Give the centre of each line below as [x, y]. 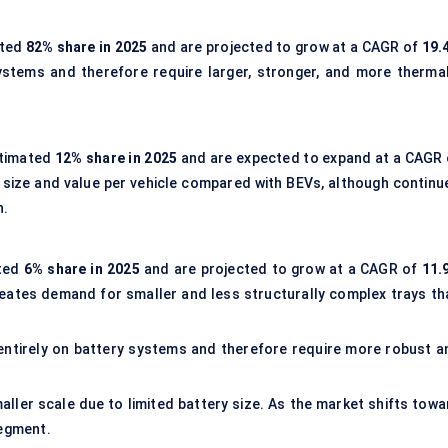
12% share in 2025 [116, 158]
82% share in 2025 [86, 47]
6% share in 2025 [81, 269]
